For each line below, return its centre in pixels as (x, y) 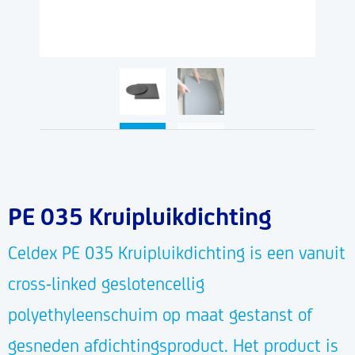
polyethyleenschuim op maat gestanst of (160, 314)
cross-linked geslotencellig (106, 283)
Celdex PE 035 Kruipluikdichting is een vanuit (177, 252)
